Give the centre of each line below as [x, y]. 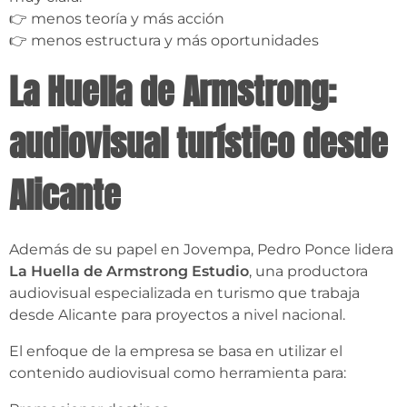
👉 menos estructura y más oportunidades [164, 41]
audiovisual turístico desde [199, 144]
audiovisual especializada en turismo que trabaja [184, 293]
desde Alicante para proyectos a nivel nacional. [177, 315]
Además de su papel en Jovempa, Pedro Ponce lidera [201, 250]
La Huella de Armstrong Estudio [129, 272]
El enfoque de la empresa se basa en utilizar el [176, 352]
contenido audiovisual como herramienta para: [178, 373]
